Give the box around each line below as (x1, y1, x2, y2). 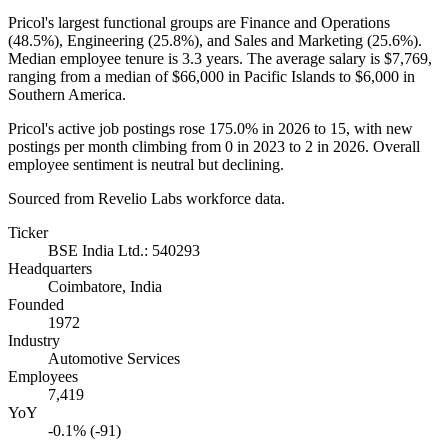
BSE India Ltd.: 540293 (48, 241, 200, 259)
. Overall (365, 137, 420, 155)
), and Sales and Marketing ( (194, 31, 372, 49)
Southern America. (8, 85, 126, 103)
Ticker (8, 223, 48, 241)
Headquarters (8, 259, 92, 277)
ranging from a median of (8, 67, 172, 85)
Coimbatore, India (48, 277, 162, 295)
